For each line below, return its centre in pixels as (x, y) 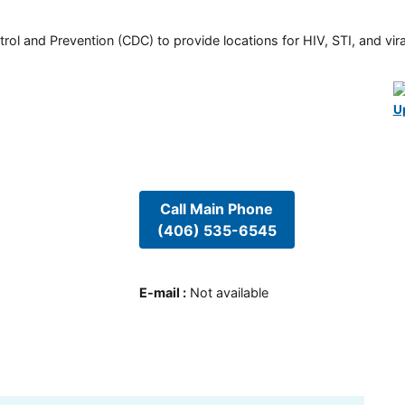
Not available (229, 293)
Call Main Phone (217, 208)
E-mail (159, 293)
